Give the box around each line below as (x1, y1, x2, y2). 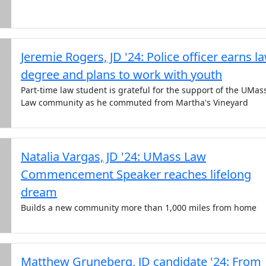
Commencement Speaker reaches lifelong (21, 166, 251, 182)
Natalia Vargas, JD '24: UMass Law (21, 148, 206, 164)
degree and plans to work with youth (21, 66, 222, 83)
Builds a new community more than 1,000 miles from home (21, 202, 256, 213)
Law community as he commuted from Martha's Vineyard (21, 97, 248, 108)
